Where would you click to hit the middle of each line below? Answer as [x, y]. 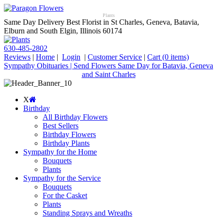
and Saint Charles [108, 74]
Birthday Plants [66, 143]
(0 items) [176, 57]
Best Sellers [61, 126]
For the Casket [65, 195]
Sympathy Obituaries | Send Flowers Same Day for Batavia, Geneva [108, 66]
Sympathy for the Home [60, 152]
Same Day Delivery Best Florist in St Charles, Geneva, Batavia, [101, 22]
